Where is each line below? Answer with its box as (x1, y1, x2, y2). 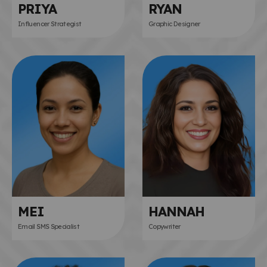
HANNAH (148, 203, 205, 220)
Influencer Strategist (18, 19, 82, 28)
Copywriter (148, 222, 181, 231)
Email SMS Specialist (18, 222, 80, 231)
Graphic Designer (148, 19, 200, 28)
